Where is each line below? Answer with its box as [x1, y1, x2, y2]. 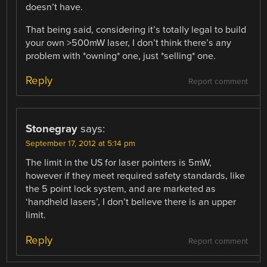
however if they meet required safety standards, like [26, 170, 246, 182]
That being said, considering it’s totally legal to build [26, 24, 247, 36]
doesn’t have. [26, 1, 83, 14]
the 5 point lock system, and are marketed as [26, 183, 216, 195]
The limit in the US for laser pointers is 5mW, [26, 157, 212, 169]
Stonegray [26, 122, 78, 136]
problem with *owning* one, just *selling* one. [26, 50, 216, 63]
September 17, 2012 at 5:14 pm [26, 139, 136, 149]
